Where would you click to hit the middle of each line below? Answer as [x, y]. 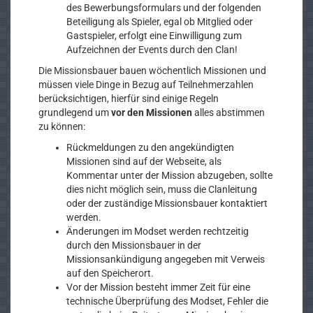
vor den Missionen [152, 112]
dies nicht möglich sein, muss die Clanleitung [162, 189]
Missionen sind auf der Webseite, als [144, 161]
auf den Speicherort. [110, 273]
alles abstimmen [228, 112]
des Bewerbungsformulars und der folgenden [164, 8]
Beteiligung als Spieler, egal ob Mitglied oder [160, 22]
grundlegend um [75, 112]
